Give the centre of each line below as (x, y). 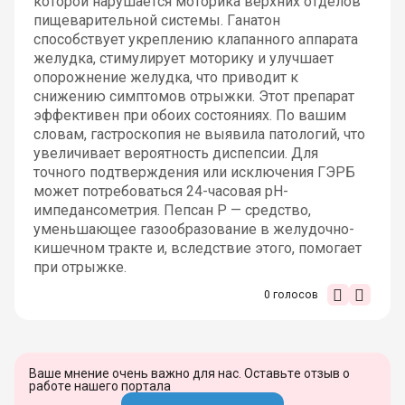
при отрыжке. (80, 267)
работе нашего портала (100, 386)
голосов (294, 294)
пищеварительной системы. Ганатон (156, 20)
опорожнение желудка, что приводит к (165, 77)
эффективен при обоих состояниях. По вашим (189, 115)
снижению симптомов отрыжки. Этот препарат (193, 96)
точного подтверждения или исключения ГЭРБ (194, 172)
